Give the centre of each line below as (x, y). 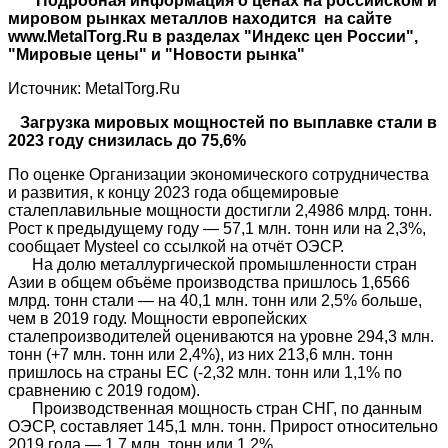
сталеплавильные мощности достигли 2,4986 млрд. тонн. (220, 211)
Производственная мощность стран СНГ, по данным (215, 409)
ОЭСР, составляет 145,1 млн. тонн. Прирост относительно (223, 427)
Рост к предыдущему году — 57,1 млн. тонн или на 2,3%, (219, 229)
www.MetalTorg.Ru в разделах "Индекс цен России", (213, 37)
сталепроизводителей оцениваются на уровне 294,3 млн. (221, 337)
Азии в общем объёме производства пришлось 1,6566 (209, 283)
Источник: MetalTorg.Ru (94, 89)
